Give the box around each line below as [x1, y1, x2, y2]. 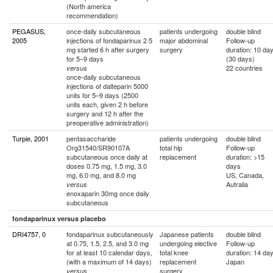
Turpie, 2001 [12, 133, 49, 143]
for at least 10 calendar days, [66, 247, 152, 257]
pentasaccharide [66, 133, 116, 143]
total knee [160, 247, 188, 257]
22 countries [226, 63, 263, 73]
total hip [160, 143, 182, 152]
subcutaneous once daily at [66, 152, 147, 161]
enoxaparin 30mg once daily [66, 188, 149, 198]
